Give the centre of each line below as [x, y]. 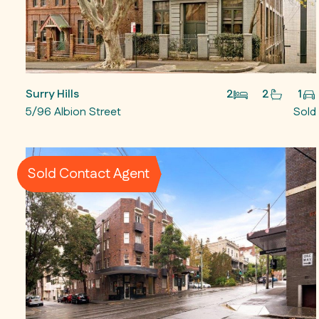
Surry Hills [52, 94]
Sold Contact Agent [88, 174]
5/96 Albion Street [73, 112]
